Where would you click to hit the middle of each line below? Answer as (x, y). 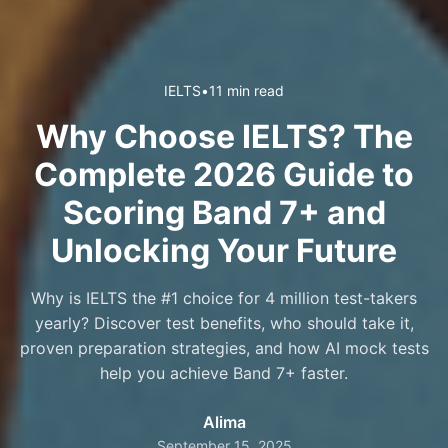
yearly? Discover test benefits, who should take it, (224, 323)
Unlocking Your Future (224, 251)
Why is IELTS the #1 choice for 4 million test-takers (224, 298)
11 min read (246, 91)
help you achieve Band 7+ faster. (224, 373)
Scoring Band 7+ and (224, 213)
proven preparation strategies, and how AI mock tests (224, 348)
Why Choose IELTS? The (224, 137)
